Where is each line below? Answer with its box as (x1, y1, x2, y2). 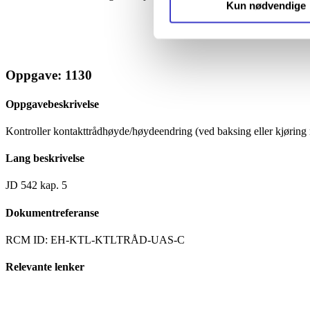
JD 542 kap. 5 (6, 179, 67, 192)
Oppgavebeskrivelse (6, 98, 99, 110)
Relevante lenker (6, 261, 84, 273)
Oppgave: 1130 (6, 68, 92, 83)
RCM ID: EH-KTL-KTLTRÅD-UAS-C (6, 234, 185, 246)
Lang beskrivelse (6, 152, 84, 165)
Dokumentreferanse (6, 206, 99, 219)
